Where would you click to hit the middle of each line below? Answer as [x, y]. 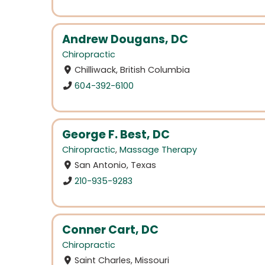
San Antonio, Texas [116, 165]
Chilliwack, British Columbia [132, 70]
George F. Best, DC [116, 134]
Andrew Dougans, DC [125, 40]
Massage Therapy [158, 150]
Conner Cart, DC [110, 230]
